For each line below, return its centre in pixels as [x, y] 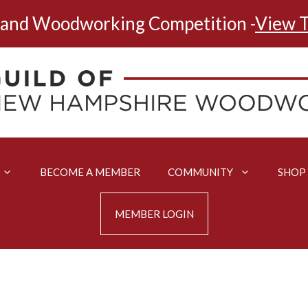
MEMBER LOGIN [154, 213]
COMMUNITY [200, 172]
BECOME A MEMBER [90, 172]
